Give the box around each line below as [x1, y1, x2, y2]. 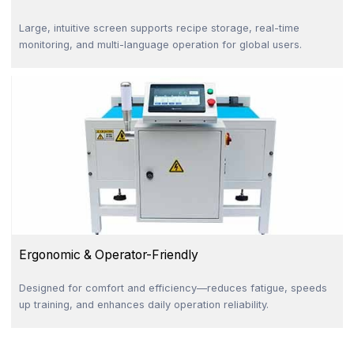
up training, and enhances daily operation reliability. [18, 298, 269, 311]
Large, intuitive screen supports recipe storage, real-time [18, 22, 299, 35]
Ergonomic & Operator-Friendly [18, 247, 198, 262]
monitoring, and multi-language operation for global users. [18, 39, 302, 51]
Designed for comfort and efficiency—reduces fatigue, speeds [18, 281, 327, 294]
